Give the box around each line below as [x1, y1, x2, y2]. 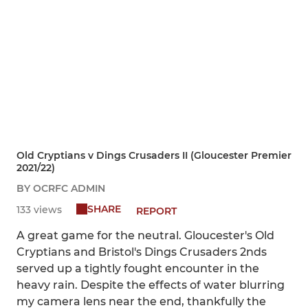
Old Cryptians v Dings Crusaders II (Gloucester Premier [16, 149, 291, 162]
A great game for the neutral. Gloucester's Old [16, 229, 274, 243]
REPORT [135, 205, 177, 218]
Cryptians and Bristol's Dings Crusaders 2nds [16, 245, 267, 259]
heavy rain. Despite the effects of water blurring [16, 278, 285, 292]
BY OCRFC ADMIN [16, 182, 105, 195]
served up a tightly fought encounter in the [16, 262, 259, 276]
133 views [16, 203, 62, 217]
